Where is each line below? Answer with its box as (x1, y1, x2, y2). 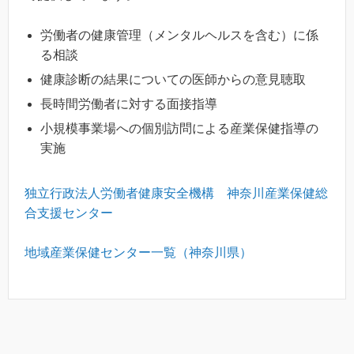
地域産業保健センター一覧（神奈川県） (24, 246, 252, 260)
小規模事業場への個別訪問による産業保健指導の (40, 121, 318, 135)
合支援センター (24, 205, 113, 220)
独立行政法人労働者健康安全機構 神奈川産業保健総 (24, 186, 328, 200)
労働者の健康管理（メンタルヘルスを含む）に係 (40, 28, 318, 42)
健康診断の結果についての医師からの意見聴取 (40, 72, 306, 86)
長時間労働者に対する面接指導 (40, 96, 217, 111)
